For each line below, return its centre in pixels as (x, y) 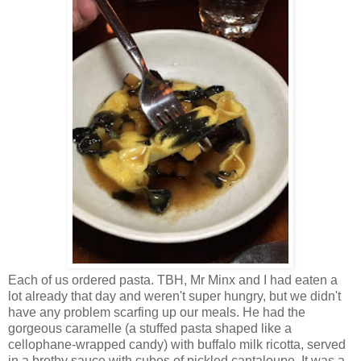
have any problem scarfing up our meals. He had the (157, 312)
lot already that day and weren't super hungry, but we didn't (174, 296)
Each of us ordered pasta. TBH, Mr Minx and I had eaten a (173, 280)
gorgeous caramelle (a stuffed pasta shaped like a (150, 328)
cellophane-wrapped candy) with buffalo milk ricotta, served (177, 344)
